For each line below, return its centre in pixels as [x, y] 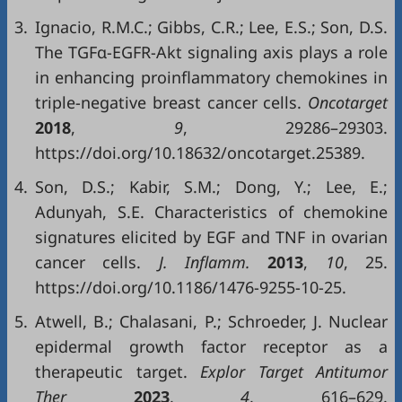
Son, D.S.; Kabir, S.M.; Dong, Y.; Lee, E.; [211, 187]
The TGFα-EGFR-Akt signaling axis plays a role [211, 52]
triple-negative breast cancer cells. [169, 102]
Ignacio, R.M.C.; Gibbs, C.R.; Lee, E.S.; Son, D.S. [211, 27]
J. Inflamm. [205, 262]
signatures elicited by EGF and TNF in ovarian [211, 237]
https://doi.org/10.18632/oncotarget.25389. [200, 153]
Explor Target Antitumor [287, 371]
